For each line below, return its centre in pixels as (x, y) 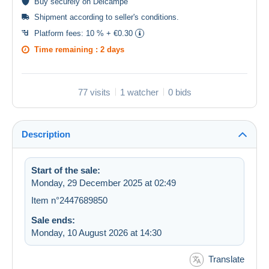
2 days (112, 49)
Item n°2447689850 (69, 200)
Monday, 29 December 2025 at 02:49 (104, 183)
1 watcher (139, 92)
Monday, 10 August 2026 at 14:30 (96, 232)
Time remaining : (67, 49)
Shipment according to (74, 17)
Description (46, 134)
